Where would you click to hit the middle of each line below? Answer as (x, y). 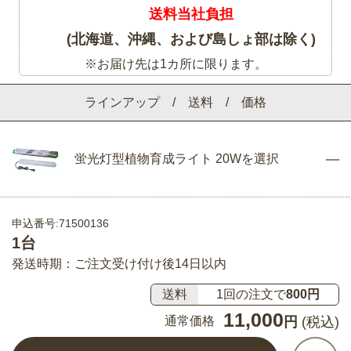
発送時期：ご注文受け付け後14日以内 (119, 264)
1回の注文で (251, 294)
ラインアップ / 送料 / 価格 (175, 102)
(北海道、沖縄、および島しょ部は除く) (191, 39)
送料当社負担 (191, 14)
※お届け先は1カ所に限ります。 (175, 63)
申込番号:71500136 (60, 224)
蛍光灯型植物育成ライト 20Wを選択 (176, 158)
